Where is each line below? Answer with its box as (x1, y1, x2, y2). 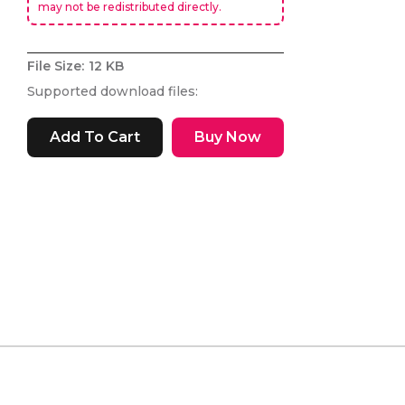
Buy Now (193, 128, 261, 146)
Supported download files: (26, 83, 198, 99)
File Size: (26, 58, 84, 74)
